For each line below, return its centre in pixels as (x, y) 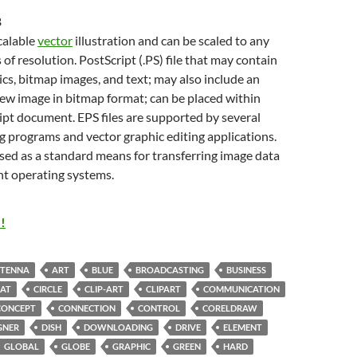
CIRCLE (48, 288)
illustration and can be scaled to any (171, 40)
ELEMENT (243, 327)
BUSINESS (246, 269)
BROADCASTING (170, 269)
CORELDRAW (230, 308)
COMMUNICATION (241, 288)
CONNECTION (87, 308)
